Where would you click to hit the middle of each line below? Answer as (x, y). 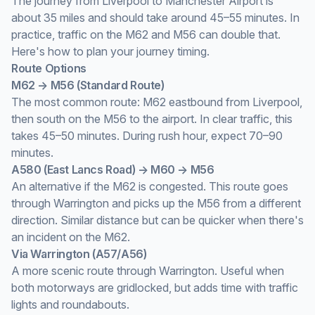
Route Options (49, 68)
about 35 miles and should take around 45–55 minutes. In (155, 18)
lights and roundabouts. (70, 304)
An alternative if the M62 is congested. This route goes (150, 186)
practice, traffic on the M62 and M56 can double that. (146, 34)
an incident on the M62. (71, 237)
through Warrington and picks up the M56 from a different (156, 203)
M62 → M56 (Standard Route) (88, 85)
